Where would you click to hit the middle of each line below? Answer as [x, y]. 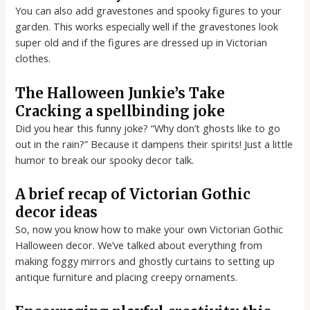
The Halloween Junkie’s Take [120, 93]
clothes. [33, 58]
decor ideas [57, 212]
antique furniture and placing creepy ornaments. [127, 277]
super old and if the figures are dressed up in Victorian [142, 43]
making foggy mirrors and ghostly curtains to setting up [145, 261]
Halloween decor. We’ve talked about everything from [139, 245]
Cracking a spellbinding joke [120, 111]
